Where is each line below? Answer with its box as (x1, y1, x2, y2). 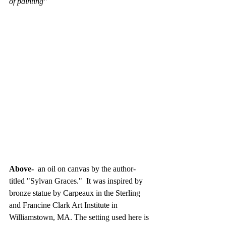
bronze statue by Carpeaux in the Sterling (9, 189, 142, 197)
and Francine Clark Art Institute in (9, 201, 120, 209)
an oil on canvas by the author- (36, 164, 138, 173)
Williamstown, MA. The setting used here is (9, 213, 151, 221)
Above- (9, 164, 36, 173)
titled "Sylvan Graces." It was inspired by (9, 177, 145, 185)
